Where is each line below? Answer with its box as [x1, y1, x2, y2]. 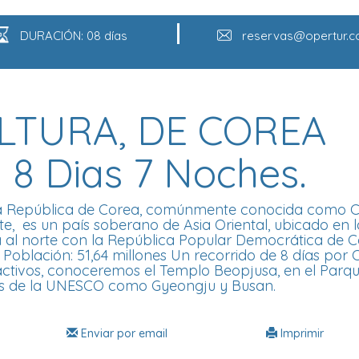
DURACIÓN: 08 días [19, 28, 127, 44]
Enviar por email [78, 326, 167, 341]
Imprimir [277, 326, 324, 341]
